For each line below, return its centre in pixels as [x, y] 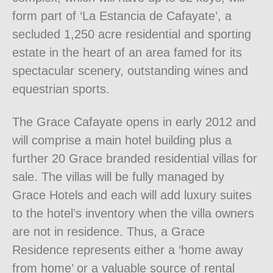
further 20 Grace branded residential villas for [135, 159]
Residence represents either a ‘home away [128, 250]
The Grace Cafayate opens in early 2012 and [134, 122]
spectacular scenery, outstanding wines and [130, 71]
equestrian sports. [61, 89]
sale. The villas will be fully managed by [118, 177]
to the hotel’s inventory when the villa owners [133, 214]
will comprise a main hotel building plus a [122, 140]
